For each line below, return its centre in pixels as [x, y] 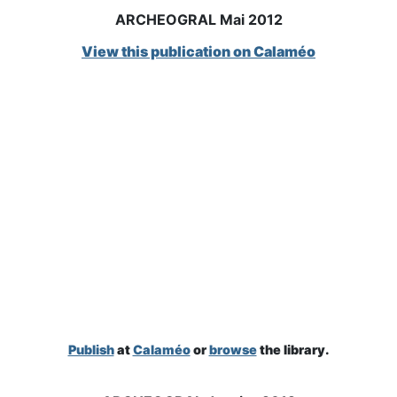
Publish [91, 350]
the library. [293, 350]
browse [233, 350]
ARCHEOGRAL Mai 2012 [198, 19]
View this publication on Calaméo [198, 51]
